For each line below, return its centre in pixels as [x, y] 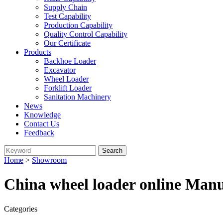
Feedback [39, 133]
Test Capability [67, 16]
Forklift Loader [68, 88]
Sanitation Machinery [77, 97]
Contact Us [42, 124]
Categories [21, 209]
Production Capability [78, 25]
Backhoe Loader [70, 61]
